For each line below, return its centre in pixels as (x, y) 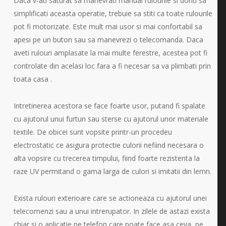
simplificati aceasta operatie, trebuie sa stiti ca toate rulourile (113, 14)
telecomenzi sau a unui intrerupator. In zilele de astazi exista (111, 211)
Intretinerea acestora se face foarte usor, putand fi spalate (109, 106)
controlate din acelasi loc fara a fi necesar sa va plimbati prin (112, 66)
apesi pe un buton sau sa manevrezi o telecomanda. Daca (108, 40)
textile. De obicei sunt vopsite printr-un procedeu (93, 132)
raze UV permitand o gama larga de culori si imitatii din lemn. (112, 172)
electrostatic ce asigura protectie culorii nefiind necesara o (108, 145)
